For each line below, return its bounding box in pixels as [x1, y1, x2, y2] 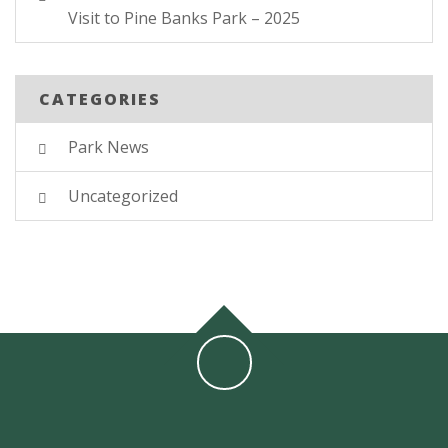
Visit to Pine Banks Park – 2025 [68, 6, 300, 29]
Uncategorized [68, 184, 178, 207]
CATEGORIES [39, 87, 161, 110]
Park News [68, 135, 149, 158]
